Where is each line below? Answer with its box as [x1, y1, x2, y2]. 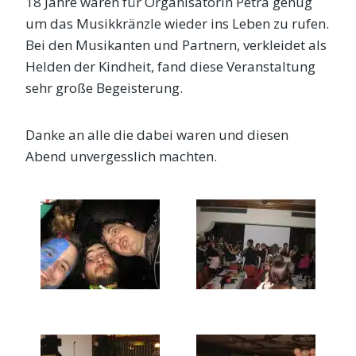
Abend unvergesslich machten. [25, 147, 217, 165]
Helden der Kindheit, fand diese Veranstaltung [25, 57, 315, 75]
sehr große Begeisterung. [25, 79, 183, 97]
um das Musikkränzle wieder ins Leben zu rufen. [25, 14, 329, 33]
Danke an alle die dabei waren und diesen [25, 126, 288, 144]
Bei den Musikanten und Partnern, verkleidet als [25, 36, 327, 54]
